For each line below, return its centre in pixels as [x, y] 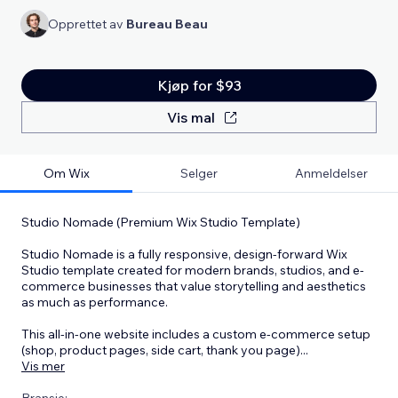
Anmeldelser [332, 173]
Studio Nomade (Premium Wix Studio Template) [161, 222]
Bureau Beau [167, 24]
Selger [199, 173]
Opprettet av [87, 24]
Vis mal [191, 117]
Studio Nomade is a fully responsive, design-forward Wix [184, 254]
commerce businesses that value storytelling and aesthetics [194, 286]
